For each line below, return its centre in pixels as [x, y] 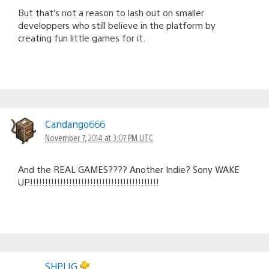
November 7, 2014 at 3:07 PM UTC [99, 137]
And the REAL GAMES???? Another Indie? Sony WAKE [129, 169]
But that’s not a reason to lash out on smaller [111, 12]
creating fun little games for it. [82, 37]
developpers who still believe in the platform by [117, 25]
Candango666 [75, 124]
